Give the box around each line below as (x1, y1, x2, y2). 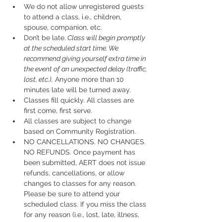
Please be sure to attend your (24, 190, 122, 198)
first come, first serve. (24, 107, 92, 114)
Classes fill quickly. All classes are (24, 96, 136, 104)
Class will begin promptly (66, 34, 147, 42)
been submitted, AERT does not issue (24, 159, 147, 166)
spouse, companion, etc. (24, 23, 102, 31)
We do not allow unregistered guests (24, 2, 146, 10)
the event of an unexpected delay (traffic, (24, 65, 149, 73)
